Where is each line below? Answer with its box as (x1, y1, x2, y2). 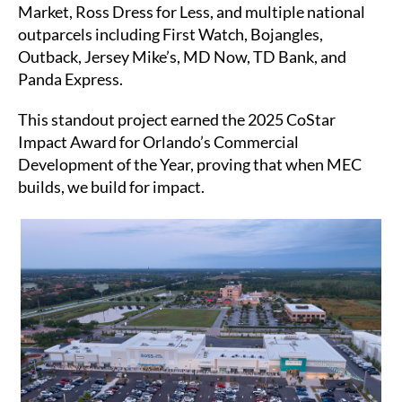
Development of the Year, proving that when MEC (18, 153, 362, 174)
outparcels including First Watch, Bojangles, (18, 23, 323, 44)
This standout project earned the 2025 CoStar (18, 109, 336, 129)
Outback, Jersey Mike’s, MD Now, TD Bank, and (18, 46, 346, 66)
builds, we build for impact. (18, 176, 205, 197)
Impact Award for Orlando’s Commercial (18, 131, 299, 152)
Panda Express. (18, 68, 123, 89)
